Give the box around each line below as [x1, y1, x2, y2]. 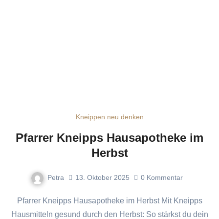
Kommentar [146, 174, 183, 182]
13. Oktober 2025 [75, 174, 130, 182]
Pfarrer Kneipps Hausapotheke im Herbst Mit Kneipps [17, 196, 22, 205]
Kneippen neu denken [75, 112, 144, 121]
